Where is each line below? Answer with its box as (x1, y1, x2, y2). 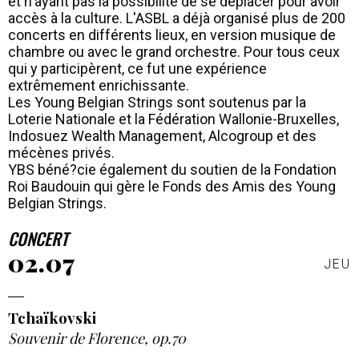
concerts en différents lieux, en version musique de (8, 26, 336, 43)
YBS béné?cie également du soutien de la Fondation (8, 160, 337, 178)
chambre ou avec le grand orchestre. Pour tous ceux (8, 42, 340, 60)
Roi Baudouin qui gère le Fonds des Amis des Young (8, 177, 336, 195)
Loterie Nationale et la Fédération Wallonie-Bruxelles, (8, 110, 339, 127)
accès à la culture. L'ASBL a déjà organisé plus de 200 (8, 9, 345, 26)
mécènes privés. (8, 143, 118, 161)
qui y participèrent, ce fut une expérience (8, 59, 267, 77)
